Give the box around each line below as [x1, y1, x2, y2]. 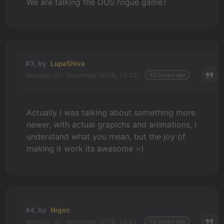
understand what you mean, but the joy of [26, 131, 186, 141]
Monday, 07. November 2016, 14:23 [25, 71, 137, 79]
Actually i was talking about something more [26, 107, 196, 117]
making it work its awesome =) [26, 143, 144, 153]
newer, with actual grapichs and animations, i [26, 119, 197, 129]
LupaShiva [50, 59, 85, 67]
